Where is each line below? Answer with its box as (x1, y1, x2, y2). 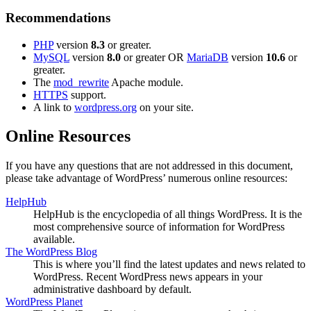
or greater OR (121, 51, 187, 63)
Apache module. (109, 76, 183, 88)
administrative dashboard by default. (33, 283, 192, 296)
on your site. (137, 101, 194, 113)
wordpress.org (74, 101, 137, 113)
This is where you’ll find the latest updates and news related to (33, 258, 305, 271)
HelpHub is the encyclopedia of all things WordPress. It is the (33, 208, 302, 221)
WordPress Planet (6, 296, 83, 308)
